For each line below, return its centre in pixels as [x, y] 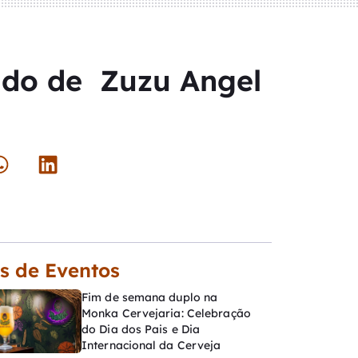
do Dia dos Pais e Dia [141, 329]
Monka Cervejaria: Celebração [166, 313]
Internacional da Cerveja [151, 345]
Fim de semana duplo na [150, 297]
